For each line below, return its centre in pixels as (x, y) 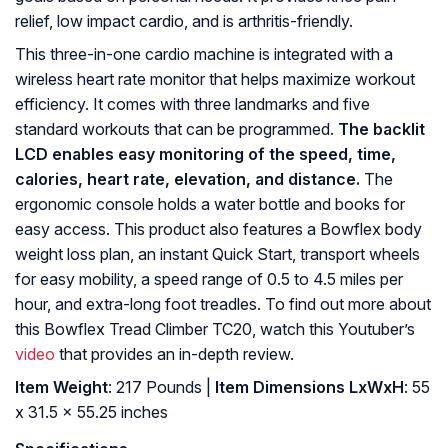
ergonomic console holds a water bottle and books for (210, 204)
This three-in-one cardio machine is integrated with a (204, 54)
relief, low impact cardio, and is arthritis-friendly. (184, 21)
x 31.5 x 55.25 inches (91, 412)
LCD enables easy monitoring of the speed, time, (205, 154)
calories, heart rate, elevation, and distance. (187, 179)
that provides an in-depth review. (174, 354)
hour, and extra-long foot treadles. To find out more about (223, 304)
